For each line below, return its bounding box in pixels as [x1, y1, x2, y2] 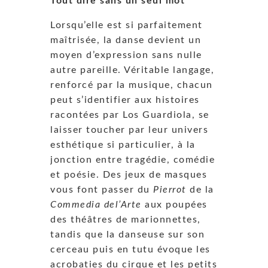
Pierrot [153, 184, 187, 194]
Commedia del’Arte [50, 199, 142, 209]
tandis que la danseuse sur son [50, 229, 205, 239]
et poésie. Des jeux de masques [50, 169, 207, 179]
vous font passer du [50, 184, 153, 194]
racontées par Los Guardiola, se [50, 109, 209, 120]
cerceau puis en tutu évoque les [50, 244, 211, 254]
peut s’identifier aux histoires [50, 95, 200, 105]
